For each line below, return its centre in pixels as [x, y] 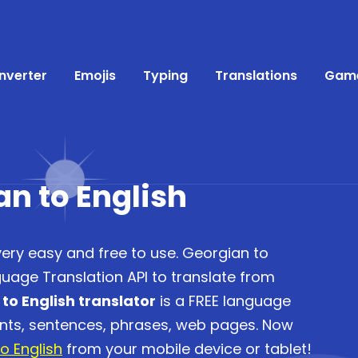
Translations [256, 76]
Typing [165, 76]
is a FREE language [223, 301]
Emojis [95, 76]
